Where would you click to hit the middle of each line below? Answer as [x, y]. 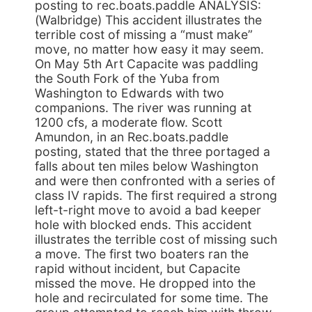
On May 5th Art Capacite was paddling [147, 64]
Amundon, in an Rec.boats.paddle [132, 137]
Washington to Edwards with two [130, 93]
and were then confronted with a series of [155, 181]
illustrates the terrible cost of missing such [156, 239]
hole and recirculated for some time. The [151, 298]
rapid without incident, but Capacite [138, 268]
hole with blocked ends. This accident [143, 225]
